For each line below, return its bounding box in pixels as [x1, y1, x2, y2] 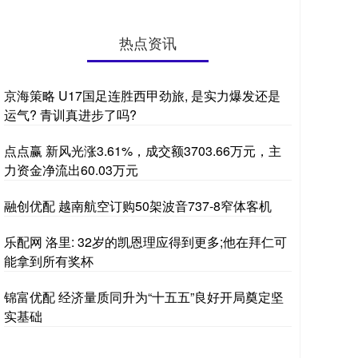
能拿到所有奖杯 [4, 252, 93, 270]
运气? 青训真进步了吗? [4, 105, 137, 124]
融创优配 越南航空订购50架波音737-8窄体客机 [4, 197, 272, 215]
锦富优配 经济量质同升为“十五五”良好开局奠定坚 [4, 288, 284, 306]
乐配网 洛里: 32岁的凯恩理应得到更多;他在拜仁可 [4, 233, 287, 251]
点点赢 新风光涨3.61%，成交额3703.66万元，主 [4, 141, 281, 160]
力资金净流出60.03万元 [4, 161, 138, 179]
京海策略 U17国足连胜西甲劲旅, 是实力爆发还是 [4, 86, 280, 105]
